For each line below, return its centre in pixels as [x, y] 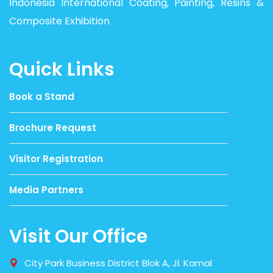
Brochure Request [53, 127]
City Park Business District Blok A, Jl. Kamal [118, 263]
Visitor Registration [56, 158]
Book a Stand [42, 96]
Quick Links [62, 69]
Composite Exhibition [59, 21]
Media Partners [46, 190]
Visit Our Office [78, 236]
